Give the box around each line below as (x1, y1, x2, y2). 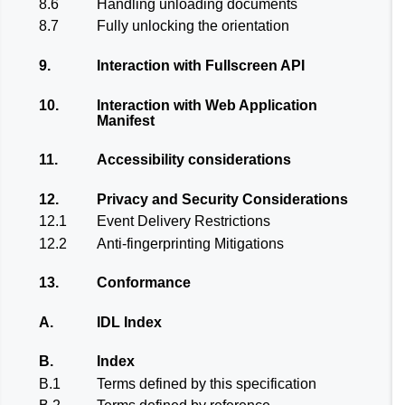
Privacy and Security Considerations (97, 191, 348, 207)
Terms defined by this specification (97, 375, 316, 391)
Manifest (97, 112, 155, 128)
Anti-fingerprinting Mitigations (97, 235, 284, 251)
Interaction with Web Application (97, 97, 317, 113)
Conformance (97, 275, 191, 291)
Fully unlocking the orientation (97, 18, 289, 34)
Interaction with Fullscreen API (97, 57, 305, 73)
